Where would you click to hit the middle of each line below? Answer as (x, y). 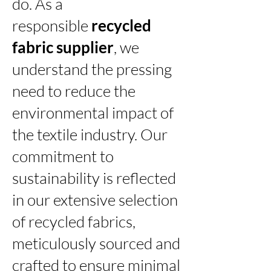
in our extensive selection (95, 199)
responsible (52, 25)
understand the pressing (92, 69)
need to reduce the (74, 90)
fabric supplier (63, 47)
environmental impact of (93, 112)
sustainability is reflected (94, 178)
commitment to (63, 156)
